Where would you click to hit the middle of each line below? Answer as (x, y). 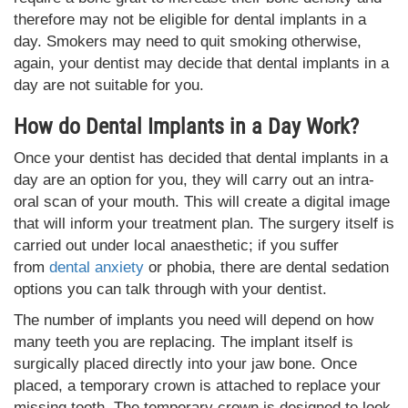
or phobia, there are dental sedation (266, 267)
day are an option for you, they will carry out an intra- (194, 179)
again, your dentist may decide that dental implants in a (201, 63)
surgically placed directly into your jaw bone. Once (185, 363)
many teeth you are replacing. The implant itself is (184, 342)
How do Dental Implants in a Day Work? (186, 126)
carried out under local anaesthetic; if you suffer (176, 245)
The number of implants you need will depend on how (194, 320)
